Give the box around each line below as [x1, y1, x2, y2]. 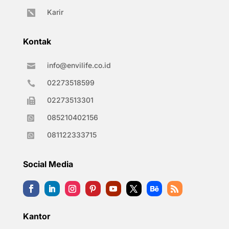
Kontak [22, 36, 51, 47]
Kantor [22, 211, 51, 222]
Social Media [22, 159, 73, 170]
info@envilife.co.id [47, 61, 111, 70]
